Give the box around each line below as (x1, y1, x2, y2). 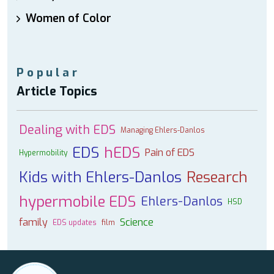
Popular (17, 65, 80, 80)
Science (120, 216, 154, 229)
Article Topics (17, 83, 97, 100)
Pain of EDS (145, 146, 194, 159)
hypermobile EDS (19, 192, 136, 212)
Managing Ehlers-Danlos (120, 125, 205, 135)
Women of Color (26, 11, 111, 26)
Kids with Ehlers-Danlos (19, 168, 182, 187)
